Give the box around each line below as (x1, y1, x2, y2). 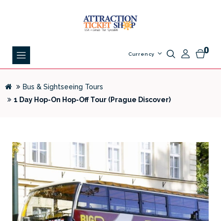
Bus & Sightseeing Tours (23, 83, 103, 91)
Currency (128, 51, 155, 57)
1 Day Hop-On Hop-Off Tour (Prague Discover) (14, 96, 171, 104)
